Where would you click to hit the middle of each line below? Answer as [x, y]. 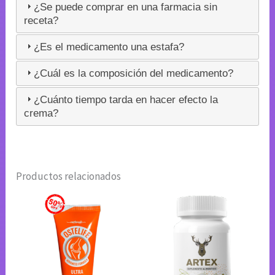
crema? [41, 113]
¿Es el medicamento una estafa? [109, 47]
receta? [41, 20]
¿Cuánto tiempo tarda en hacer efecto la [126, 99]
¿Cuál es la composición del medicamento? [134, 73]
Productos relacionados [69, 176]
